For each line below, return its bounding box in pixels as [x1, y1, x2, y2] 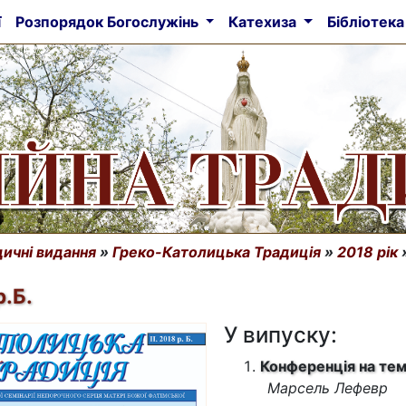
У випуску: [223, 322, 337, 348]
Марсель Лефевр [266, 379, 388, 397]
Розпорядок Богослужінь [14, 13, 202, 31]
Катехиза [228, 13, 301, 31]
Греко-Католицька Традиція [112, 243, 321, 261]
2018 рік [337, 243, 398, 261]
